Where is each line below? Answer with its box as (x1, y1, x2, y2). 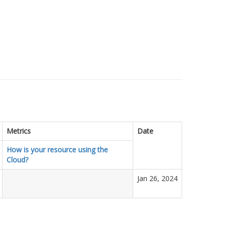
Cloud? (7, 155, 28, 164)
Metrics (7, 126, 31, 136)
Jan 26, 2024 (137, 174, 178, 183)
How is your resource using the (7, 145, 108, 154)
